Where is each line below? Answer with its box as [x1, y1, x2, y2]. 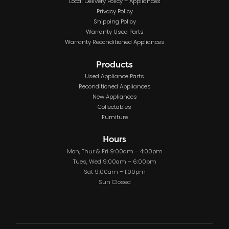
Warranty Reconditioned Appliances [64, 38, 165, 48]
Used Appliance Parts [85, 72, 144, 81]
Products [96, 58, 133, 70]
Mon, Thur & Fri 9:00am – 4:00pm [66, 147, 163, 156]
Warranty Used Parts [85, 28, 144, 37]
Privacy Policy [96, 7, 133, 17]
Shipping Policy [93, 17, 136, 27]
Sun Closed [98, 177, 131, 187]
